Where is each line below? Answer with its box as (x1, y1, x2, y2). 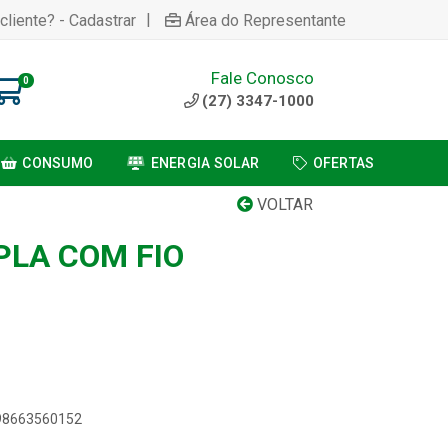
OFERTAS (312, 155, 375, 171)
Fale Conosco (211, 67, 314, 88)
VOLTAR (253, 195, 313, 214)
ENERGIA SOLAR (150, 155, 260, 171)
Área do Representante (185, 10, 346, 30)
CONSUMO (22, 155, 94, 171)
